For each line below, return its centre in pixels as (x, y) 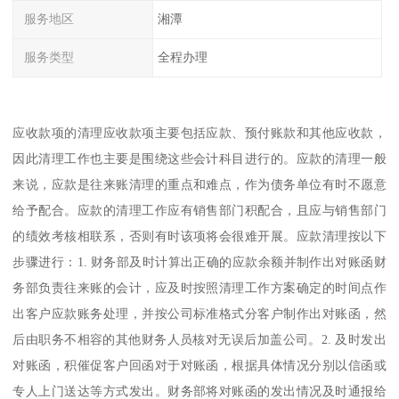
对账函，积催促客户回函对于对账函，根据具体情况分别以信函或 (199, 365)
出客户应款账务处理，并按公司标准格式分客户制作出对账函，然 (199, 313)
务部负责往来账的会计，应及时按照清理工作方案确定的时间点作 (199, 287)
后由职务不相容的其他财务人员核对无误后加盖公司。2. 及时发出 (199, 339)
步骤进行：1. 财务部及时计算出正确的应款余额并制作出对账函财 (199, 261)
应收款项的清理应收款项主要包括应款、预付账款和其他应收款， (199, 132)
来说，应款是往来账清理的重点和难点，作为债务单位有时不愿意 (199, 184)
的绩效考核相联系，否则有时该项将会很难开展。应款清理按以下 (199, 236)
